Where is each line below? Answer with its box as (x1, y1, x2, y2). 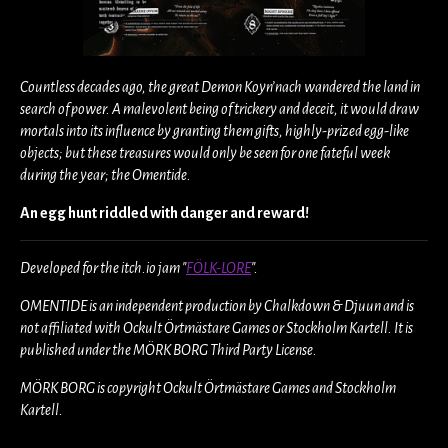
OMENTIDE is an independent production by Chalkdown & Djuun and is (20, 297, 414, 314)
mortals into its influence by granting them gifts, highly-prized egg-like (20, 122, 409, 139)
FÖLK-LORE (186, 259, 251, 276)
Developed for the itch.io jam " (20, 259, 186, 276)
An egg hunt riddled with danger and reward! (20, 204, 309, 221)
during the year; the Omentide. (20, 166, 191, 183)
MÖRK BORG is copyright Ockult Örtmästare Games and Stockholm (20, 379, 396, 396)
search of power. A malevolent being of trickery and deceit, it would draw (20, 100, 419, 117)
